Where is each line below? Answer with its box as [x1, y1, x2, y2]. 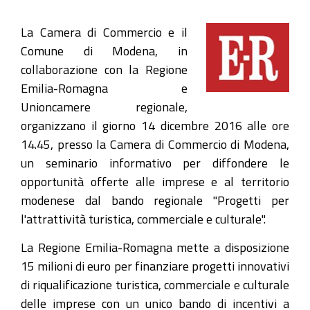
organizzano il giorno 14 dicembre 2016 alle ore [21, 119, 289, 131]
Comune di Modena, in [21, 44, 188, 57]
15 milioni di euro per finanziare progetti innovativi [21, 259, 289, 272]
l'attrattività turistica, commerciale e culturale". [21, 212, 266, 225]
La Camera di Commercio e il [21, 26, 188, 38]
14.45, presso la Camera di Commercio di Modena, [21, 138, 289, 150]
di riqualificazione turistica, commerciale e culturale [21, 277, 289, 291]
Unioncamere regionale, [21, 100, 188, 113]
